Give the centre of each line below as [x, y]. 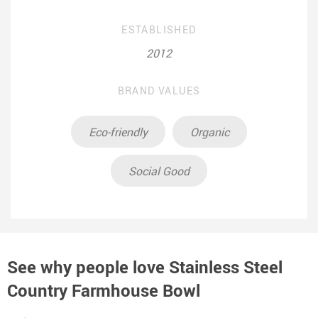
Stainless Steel [226, 267]
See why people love [88, 267]
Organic [210, 132]
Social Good [159, 171]
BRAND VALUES [159, 91]
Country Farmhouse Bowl [104, 291]
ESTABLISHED [159, 30]
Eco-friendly [118, 132]
